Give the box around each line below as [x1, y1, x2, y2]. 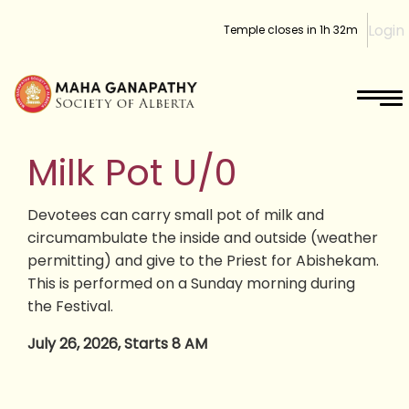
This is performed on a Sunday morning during [27, 272, 355, 294]
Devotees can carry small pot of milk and [27, 204, 324, 225]
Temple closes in [224, 22, 320, 37]
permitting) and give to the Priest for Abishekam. [27, 249, 379, 271]
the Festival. [27, 295, 113, 317]
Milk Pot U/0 [27, 146, 237, 198]
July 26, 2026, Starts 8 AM [27, 332, 207, 354]
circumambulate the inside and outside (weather [27, 226, 378, 248]
